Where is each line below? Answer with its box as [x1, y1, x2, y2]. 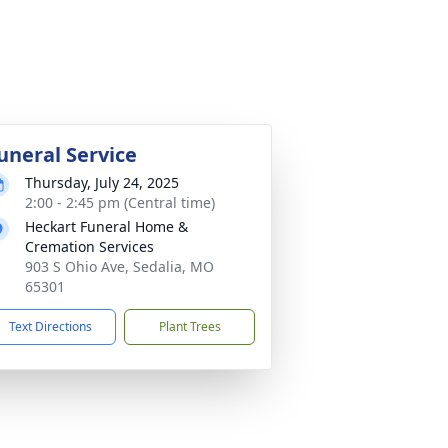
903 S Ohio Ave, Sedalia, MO [25, 257, 214, 276]
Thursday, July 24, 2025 [25, 173, 179, 192]
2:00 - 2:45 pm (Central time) [25, 193, 215, 212]
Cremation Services [25, 237, 154, 256]
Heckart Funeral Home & [25, 217, 188, 236]
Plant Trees [158, 318, 221, 335]
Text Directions [9, 318, 92, 335]
